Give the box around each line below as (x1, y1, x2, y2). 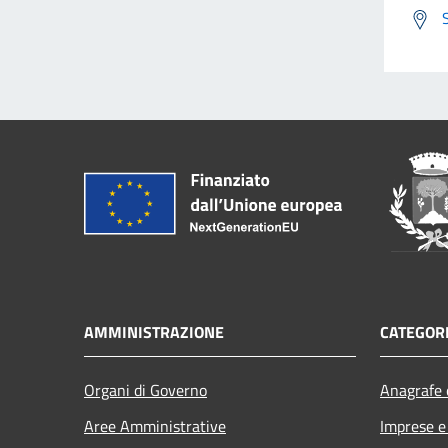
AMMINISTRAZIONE (84, 320, 224, 345)
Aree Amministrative (84, 414, 226, 439)
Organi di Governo (84, 378, 207, 403)
